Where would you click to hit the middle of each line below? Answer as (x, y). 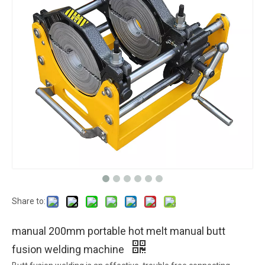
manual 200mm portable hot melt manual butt (119, 231)
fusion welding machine (69, 249)
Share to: (29, 201)
